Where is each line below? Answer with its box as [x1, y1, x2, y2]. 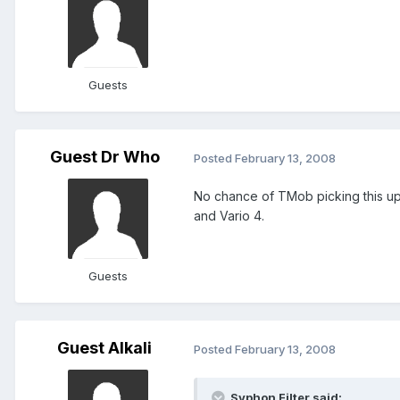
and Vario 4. [194, 208, 264, 224]
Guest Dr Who [49, 147, 160, 167]
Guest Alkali [57, 338, 152, 358]
